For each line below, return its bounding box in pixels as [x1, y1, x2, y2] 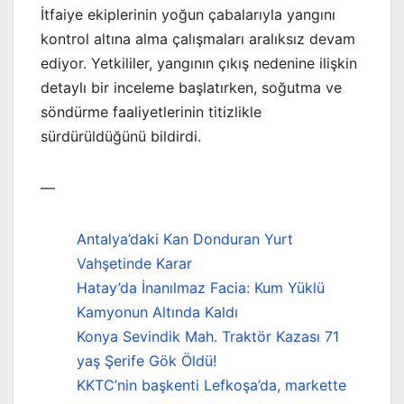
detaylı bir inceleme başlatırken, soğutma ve [41, 78, 342, 96]
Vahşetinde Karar [77, 253, 192, 272]
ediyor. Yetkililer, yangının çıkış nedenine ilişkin [41, 53, 357, 72]
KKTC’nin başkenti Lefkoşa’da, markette [77, 375, 346, 394]
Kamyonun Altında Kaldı [77, 302, 238, 321]
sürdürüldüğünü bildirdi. [41, 126, 201, 145]
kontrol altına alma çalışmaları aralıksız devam [41, 29, 355, 48]
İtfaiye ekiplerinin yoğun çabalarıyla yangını [41, 5, 335, 23]
